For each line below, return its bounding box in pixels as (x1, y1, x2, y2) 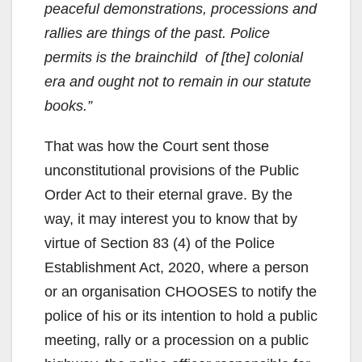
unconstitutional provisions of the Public (44, 162, 299, 179)
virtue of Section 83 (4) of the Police (44, 235, 275, 252)
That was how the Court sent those (44, 138, 269, 155)
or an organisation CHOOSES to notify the (44, 284, 317, 301)
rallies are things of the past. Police (44, 25, 270, 42)
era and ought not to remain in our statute (44, 74, 311, 90)
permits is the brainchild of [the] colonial (44, 49, 303, 66)
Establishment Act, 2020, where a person (44, 259, 309, 276)
